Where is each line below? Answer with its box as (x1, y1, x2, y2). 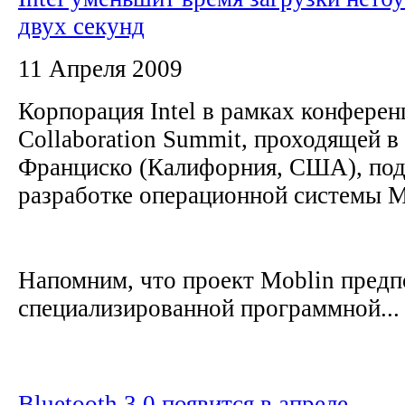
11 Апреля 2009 (18, 54, 183, 82)
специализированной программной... (18, 294, 400, 322)
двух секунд (18, 12, 145, 40)
